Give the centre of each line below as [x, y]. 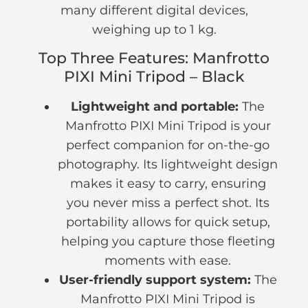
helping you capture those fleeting [168, 242]
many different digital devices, [154, 11]
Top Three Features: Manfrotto [154, 58]
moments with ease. [168, 261]
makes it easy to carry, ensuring [168, 184]
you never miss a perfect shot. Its [168, 203]
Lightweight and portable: [155, 107]
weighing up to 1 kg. [154, 30]
